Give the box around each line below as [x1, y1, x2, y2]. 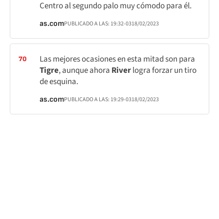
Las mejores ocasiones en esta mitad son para [40, 53, 195, 65]
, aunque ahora [59, 65, 111, 76]
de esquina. [40, 76, 78, 88]
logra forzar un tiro [132, 65, 197, 76]
